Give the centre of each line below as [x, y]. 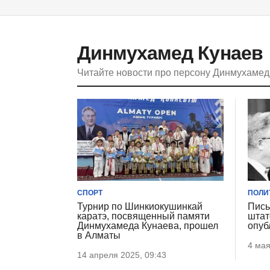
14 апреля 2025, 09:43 [122, 255]
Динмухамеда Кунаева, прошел [148, 226]
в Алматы [99, 236]
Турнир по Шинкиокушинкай [140, 207]
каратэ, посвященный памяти [143, 216]
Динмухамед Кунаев [170, 53]
